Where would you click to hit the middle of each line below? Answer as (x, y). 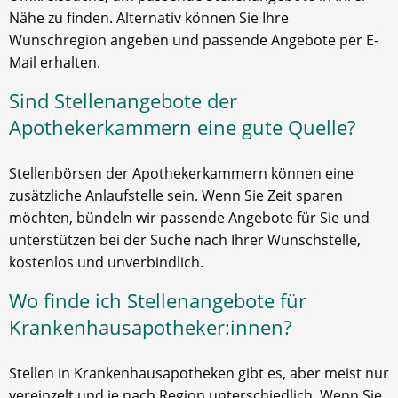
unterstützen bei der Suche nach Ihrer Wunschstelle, (185, 240)
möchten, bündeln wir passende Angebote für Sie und (189, 218)
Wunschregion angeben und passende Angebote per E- (194, 40)
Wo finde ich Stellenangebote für (158, 301)
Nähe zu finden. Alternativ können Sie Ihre (149, 18)
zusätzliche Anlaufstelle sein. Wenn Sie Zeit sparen (176, 196)
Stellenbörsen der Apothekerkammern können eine (181, 174)
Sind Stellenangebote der (123, 101)
